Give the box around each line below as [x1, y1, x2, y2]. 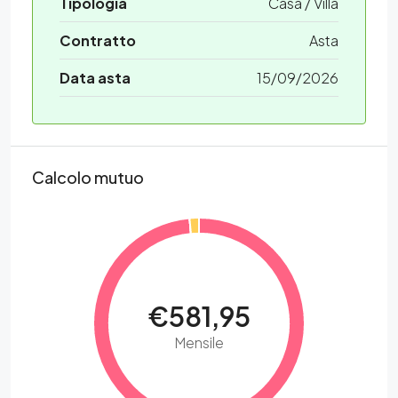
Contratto [60, 31, 136, 51]
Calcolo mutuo [32, 167, 144, 188]
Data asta [60, 68, 131, 88]
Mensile [174, 333, 224, 353]
